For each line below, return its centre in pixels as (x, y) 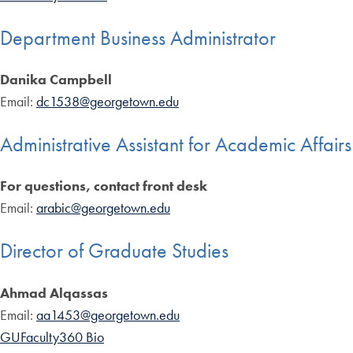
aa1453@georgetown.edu (108, 314)
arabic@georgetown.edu (103, 208)
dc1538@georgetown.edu (108, 102)
